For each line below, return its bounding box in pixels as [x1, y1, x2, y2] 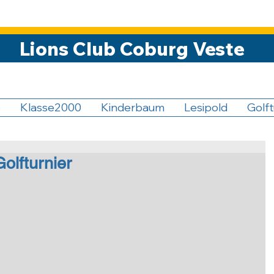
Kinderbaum [101, 100, 165, 114]
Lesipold [184, 100, 228, 114]
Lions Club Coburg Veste [20, 37, 245, 61]
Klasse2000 [20, 100, 81, 114]
